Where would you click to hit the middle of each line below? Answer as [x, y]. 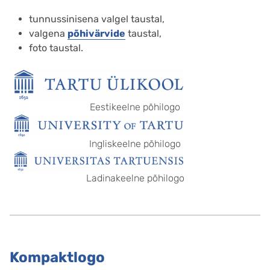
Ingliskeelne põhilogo [135, 144]
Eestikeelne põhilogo [135, 107]
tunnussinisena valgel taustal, [97, 19]
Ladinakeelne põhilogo [135, 178]
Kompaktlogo [57, 257]
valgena [48, 33]
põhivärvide [96, 33]
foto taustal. [56, 48]
